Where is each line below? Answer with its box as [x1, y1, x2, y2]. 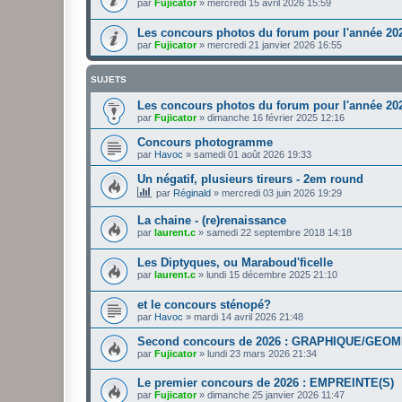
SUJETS [91, 74, 127, 84]
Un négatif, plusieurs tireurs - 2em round [137, 171, 363, 186]
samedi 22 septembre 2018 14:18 [206, 227, 352, 239]
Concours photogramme [137, 135, 273, 149]
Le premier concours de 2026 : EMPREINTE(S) [137, 376, 394, 390]
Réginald [173, 187, 211, 198]
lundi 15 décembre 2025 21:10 [206, 269, 337, 281]
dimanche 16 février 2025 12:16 [207, 111, 345, 123]
